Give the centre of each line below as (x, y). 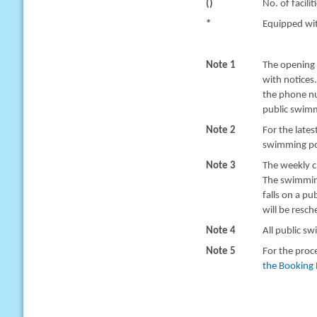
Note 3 (220, 166)
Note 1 (220, 65)
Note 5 (220, 252)
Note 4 (220, 231)
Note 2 (220, 131)
